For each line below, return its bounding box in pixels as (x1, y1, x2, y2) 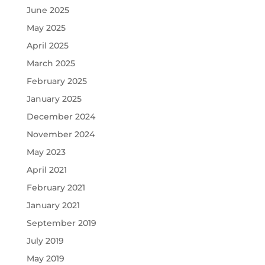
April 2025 (26, 40, 69, 51)
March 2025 (26, 57, 75, 69)
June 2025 (26, 4, 69, 15)
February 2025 (26, 75, 87, 86)
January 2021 (26, 199, 80, 211)
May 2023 (26, 146, 66, 157)
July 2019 (26, 235, 64, 246)
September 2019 (26, 217, 96, 228)
